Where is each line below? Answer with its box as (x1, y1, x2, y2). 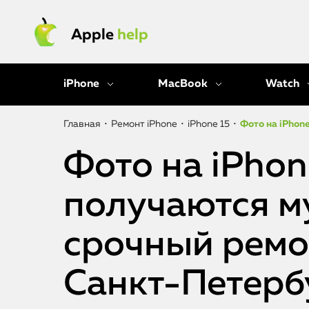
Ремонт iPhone (111, 119, 177, 129)
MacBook (157, 79, 208, 90)
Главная (63, 119, 101, 129)
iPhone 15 (188, 119, 230, 129)
